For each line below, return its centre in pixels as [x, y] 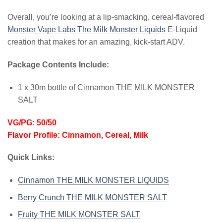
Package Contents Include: [59, 65]
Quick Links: [31, 158]
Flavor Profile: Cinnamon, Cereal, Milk [78, 135]
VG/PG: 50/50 [32, 122]
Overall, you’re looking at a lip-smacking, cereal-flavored [106, 17]
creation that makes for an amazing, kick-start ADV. [96, 42]
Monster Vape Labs [41, 30]
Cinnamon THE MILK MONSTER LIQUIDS [93, 180]
